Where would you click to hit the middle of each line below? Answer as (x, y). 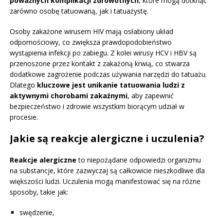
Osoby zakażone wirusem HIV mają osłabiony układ (91, 32)
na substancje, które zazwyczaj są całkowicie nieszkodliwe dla (107, 171)
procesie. (24, 117)
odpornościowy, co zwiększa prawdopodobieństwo (91, 42)
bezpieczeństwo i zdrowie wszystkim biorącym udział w (97, 107)
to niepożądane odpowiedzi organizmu (139, 160)
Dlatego (23, 85)
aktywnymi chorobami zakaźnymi (69, 96)
